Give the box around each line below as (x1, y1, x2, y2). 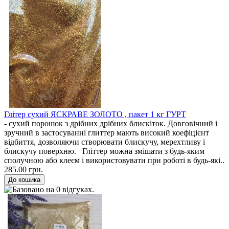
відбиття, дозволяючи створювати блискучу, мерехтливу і (4, 137, 205, 146)
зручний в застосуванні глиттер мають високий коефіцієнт (4, 128, 209, 137)
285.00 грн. (4, 165, 43, 174)
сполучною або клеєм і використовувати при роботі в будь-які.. (4, 155, 224, 165)
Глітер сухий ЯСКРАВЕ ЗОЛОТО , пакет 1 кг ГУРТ (4, 109, 186, 119)
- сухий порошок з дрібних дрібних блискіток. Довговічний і (4, 119, 217, 128)
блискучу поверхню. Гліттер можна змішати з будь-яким (4, 146, 204, 155)
